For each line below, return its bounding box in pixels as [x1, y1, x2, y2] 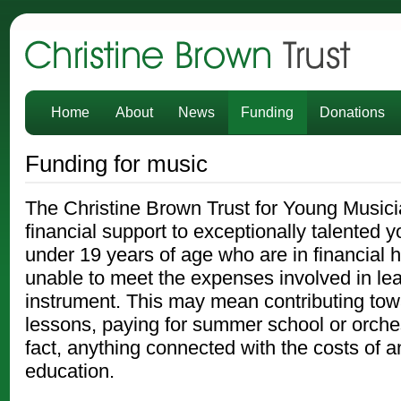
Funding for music [24, 150, 208, 177]
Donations [320, 104, 386, 120]
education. [24, 360, 115, 383]
